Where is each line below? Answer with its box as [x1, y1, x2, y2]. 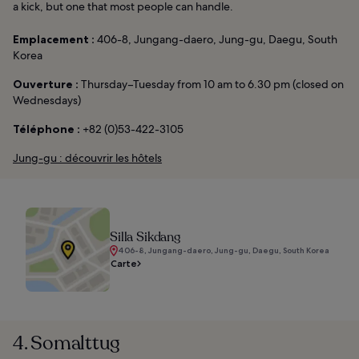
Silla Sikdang [110, 228, 180, 246]
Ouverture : [13, 76, 79, 91]
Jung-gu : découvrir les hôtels [13, 150, 162, 165]
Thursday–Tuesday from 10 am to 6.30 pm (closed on [79, 76, 344, 91]
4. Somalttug [13, 329, 121, 357]
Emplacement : [13, 31, 95, 46]
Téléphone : [13, 121, 80, 136]
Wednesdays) [13, 92, 81, 107]
